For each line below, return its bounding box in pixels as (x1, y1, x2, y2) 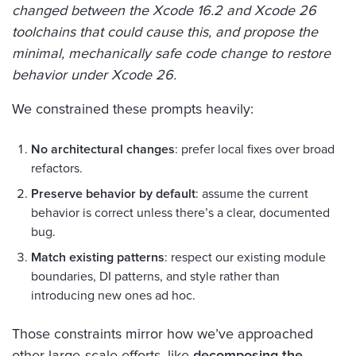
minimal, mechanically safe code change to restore (12, 46, 331, 61)
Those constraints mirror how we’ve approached (12, 327, 313, 342)
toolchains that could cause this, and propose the (12, 25, 318, 40)
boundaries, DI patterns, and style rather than (31, 269, 280, 283)
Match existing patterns (31, 250, 164, 264)
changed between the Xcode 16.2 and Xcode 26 (12, 3, 316, 18)
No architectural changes (31, 142, 175, 156)
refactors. (31, 161, 83, 175)
